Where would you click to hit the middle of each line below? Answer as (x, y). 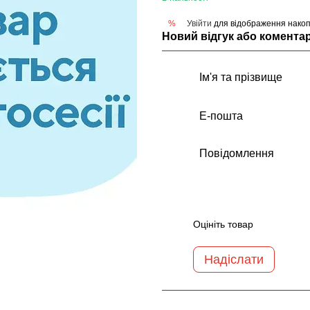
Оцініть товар (223, 224)
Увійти (199, 23)
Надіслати (234, 259)
